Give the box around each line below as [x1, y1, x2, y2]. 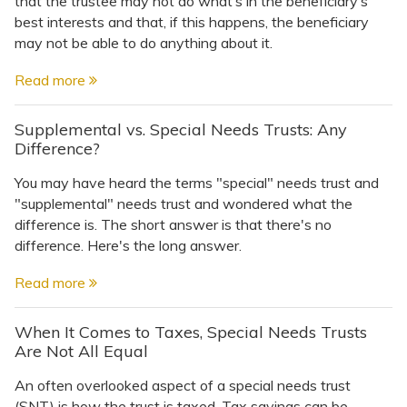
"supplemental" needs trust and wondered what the [15, 194, 352, 213]
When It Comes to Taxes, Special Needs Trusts [15, 321, 367, 342]
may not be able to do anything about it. [15, 34, 273, 52]
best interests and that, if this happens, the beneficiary [15, 13, 369, 31]
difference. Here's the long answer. [15, 235, 242, 254]
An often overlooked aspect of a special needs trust [15, 375, 351, 394]
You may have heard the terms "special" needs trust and [15, 173, 379, 192]
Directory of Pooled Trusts [61, 105, 253, 124]
